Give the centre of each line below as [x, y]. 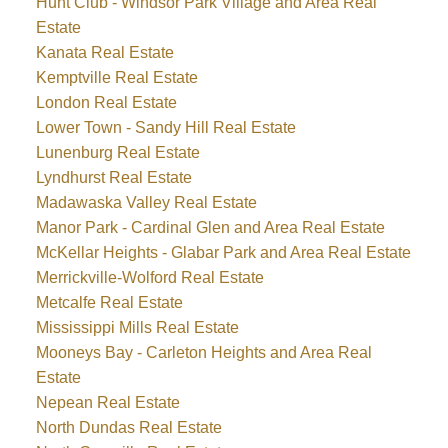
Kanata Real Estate [104, 53]
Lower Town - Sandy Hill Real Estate [165, 128]
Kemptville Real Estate [116, 78]
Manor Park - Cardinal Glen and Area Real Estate [210, 228]
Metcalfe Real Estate [109, 303]
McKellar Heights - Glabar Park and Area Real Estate [223, 253]
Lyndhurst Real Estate [113, 178]
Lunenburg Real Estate [117, 153]
